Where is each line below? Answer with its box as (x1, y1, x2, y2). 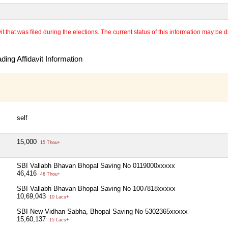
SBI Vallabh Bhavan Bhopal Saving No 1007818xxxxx (17, 184, 176, 192)
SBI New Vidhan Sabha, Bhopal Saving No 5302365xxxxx (17, 207, 188, 215)
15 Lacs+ (48, 217, 69, 222)
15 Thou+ (39, 139, 60, 145)
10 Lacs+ (48, 194, 69, 199)
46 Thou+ (39, 171, 60, 177)
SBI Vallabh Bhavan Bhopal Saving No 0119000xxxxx (17, 161, 175, 169)
